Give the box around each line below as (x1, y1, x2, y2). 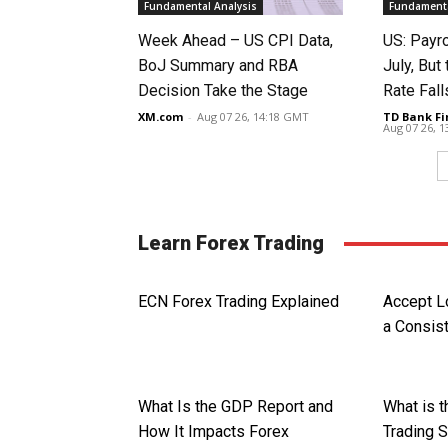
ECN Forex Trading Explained (138, 292, 339, 312)
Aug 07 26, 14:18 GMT (197, 109, 309, 125)
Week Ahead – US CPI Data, (138, 31, 333, 51)
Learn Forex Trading (138, 231, 324, 256)
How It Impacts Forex (138, 422, 289, 442)
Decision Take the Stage (138, 81, 308, 101)
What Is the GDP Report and (138, 397, 333, 417)
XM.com (138, 109, 183, 125)
